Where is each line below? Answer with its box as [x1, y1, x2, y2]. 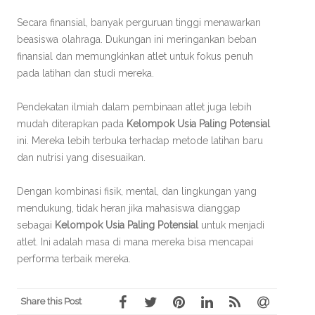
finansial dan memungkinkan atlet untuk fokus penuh [17, 51, 253, 62]
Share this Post [20, 296, 82, 307]
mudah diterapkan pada [17, 118, 127, 129]
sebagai [17, 219, 55, 231]
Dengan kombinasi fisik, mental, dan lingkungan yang [17, 186, 257, 197]
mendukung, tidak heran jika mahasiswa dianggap [17, 202, 240, 214]
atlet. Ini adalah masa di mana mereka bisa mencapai [17, 236, 253, 247]
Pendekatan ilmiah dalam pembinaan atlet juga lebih [17, 101, 252, 112]
